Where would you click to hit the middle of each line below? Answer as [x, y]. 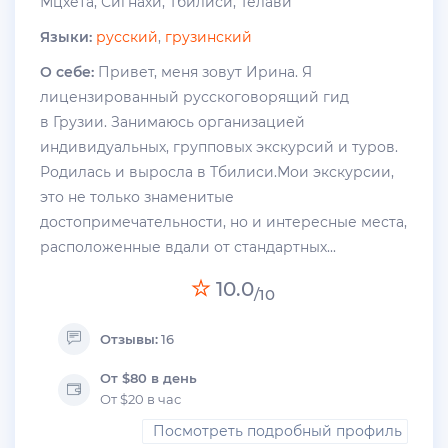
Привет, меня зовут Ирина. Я [203, 71]
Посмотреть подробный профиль [277, 430]
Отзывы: [129, 338]
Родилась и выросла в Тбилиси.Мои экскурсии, [217, 171]
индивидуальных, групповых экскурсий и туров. [219, 146]
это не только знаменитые [137, 196]
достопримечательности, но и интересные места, [223, 221]
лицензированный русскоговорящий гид [194, 96]
